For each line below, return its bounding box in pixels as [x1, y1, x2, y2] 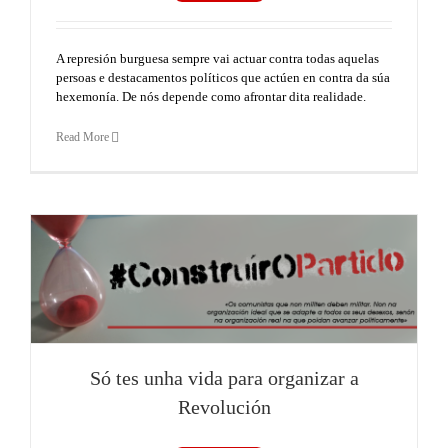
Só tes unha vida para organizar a [89, 368, 359, 390]
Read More [56, 129, 109, 144]
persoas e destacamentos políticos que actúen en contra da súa [56, 69, 390, 85]
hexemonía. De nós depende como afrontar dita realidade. [56, 88, 366, 104]
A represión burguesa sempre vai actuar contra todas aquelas [56, 50, 379, 66]
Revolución [177, 397, 271, 419]
